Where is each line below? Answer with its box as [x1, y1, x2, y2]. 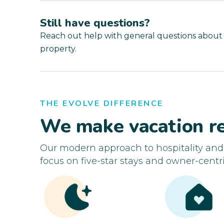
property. [40, 44, 76, 54]
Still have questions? [40, 15, 150, 31]
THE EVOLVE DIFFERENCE [40, 98, 163, 109]
